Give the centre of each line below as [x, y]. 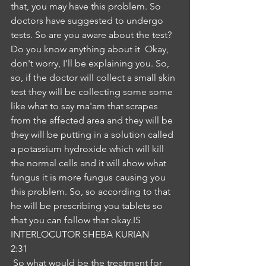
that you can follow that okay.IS [76, 220]
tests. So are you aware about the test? [92, 35]
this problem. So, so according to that [92, 191]
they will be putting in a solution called [93, 134]
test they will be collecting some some [93, 92]
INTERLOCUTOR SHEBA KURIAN [80, 234]
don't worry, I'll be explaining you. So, [91, 63]
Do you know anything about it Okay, [91, 49]
